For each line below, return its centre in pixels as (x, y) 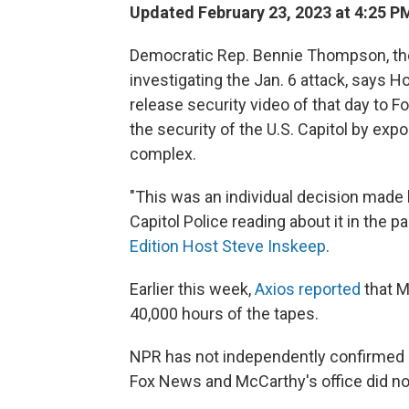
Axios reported (309, 289)
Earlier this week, (192, 289)
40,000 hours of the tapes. (224, 314)
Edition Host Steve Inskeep (228, 246)
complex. (163, 154)
